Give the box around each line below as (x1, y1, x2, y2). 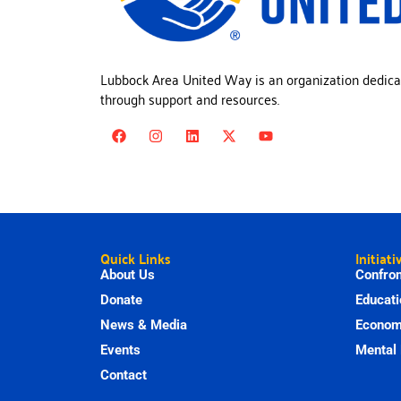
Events (100, 341, 141, 358)
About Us (100, 266, 155, 283)
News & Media (100, 316, 187, 333)
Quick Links (100, 244, 170, 271)
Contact (100, 366, 147, 383)
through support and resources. (100, 86, 283, 112)
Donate (100, 291, 142, 308)
